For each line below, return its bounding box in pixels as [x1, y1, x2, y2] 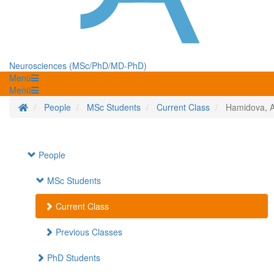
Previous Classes [53, 226, 122, 239]
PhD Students [45, 251, 100, 264]
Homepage [28, 100, 70, 113]
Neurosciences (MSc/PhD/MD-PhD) [9, 59, 147, 72]
